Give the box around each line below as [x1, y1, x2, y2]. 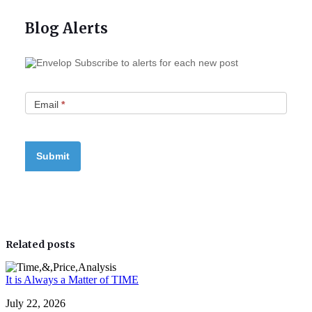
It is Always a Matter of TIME [6, 274, 139, 286]
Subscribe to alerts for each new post [75, 57, 238, 68]
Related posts [6, 238, 75, 251]
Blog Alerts [25, 19, 108, 37]
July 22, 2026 [6, 297, 65, 309]
